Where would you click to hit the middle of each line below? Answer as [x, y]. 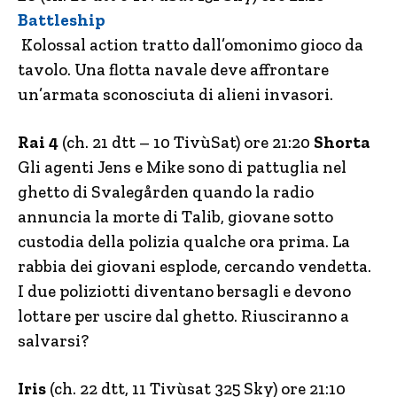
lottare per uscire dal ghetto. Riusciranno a [183, 316]
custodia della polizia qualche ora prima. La [184, 242]
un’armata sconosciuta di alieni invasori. [175, 95]
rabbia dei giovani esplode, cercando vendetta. [195, 267]
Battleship [62, 20]
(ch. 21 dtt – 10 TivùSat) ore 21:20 [186, 143]
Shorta [342, 143]
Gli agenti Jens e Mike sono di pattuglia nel [182, 167]
